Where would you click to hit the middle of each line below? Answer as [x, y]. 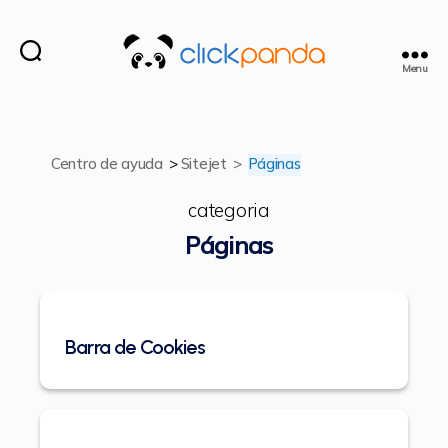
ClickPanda [266, 80]
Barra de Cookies [135, 347]
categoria [229, 210]
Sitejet [203, 165]
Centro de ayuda [107, 165]
